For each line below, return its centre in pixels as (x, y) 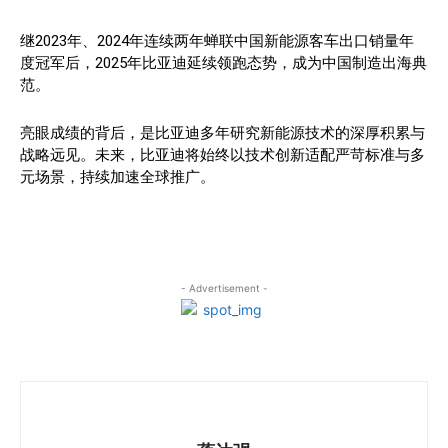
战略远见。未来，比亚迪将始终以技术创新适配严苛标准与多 (222, 154)
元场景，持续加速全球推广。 (117, 176)
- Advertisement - (224, 287)
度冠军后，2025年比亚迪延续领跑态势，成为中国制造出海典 (223, 62)
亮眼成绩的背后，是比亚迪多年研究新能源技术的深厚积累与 (222, 132)
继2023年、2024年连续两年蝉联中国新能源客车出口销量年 (217, 40)
